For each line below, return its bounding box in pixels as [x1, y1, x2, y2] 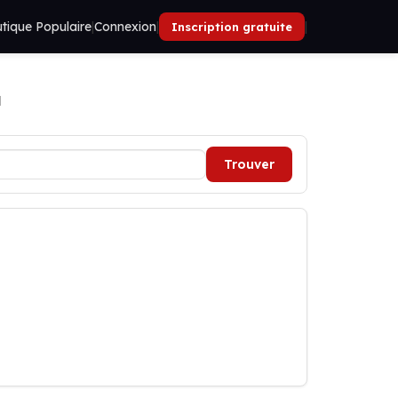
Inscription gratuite [171, 20, 292, 34]
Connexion [94, 19, 156, 35]
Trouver [224, 156, 275, 172]
